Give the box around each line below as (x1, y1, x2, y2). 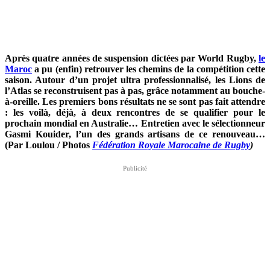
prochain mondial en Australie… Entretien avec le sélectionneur (5, 118, 265, 129)
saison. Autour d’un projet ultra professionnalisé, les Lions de (5, 75, 265, 86)
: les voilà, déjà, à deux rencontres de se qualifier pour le (5, 107, 265, 118)
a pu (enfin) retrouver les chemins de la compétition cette (32, 64, 265, 75)
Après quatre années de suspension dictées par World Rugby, (5, 53, 259, 64)
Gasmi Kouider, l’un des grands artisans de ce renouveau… (5, 129, 265, 140)
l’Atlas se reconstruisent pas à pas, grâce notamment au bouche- (5, 86, 265, 96)
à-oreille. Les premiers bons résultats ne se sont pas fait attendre (5, 96, 265, 107)
